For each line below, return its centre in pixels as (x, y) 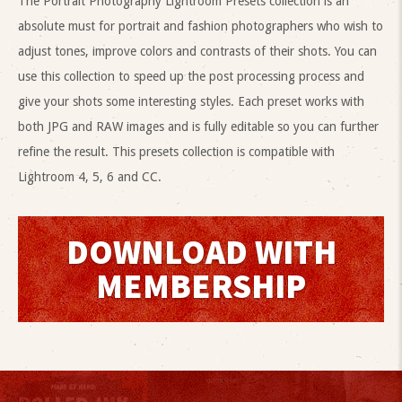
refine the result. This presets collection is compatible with (176, 152)
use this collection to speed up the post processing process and (191, 77)
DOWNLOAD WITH (201, 252)
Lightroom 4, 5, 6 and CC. (90, 177)
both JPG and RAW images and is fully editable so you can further (198, 127)
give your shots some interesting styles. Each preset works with (191, 102)
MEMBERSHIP (201, 286)
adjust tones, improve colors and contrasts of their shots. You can (197, 52)
